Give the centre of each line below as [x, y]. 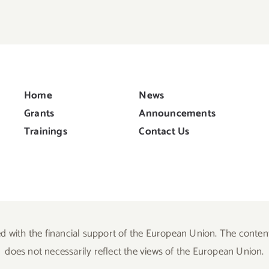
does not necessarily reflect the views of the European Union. [134, 251]
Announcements [177, 114]
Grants [39, 114]
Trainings [45, 132]
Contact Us [164, 132]
